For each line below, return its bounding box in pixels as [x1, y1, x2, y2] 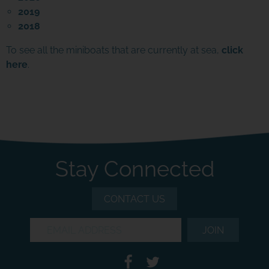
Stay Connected [55, 156, 214, 182]
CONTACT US [104, 193, 165, 205]
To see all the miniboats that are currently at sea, [5, 44, 222, 56]
